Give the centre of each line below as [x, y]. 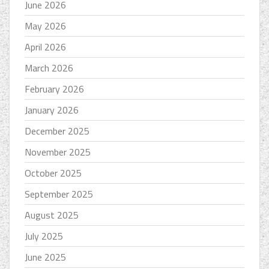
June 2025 [45, 257]
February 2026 [54, 89]
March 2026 [49, 68]
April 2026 [45, 47]
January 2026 [52, 110]
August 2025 [52, 215]
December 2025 [57, 131]
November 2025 [58, 152]
